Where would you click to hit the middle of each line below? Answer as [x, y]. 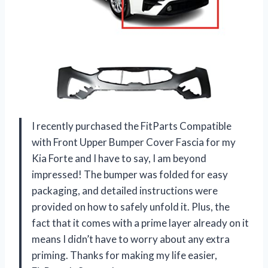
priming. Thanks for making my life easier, [124, 255]
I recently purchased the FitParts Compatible [132, 126]
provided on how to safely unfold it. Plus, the [131, 207]
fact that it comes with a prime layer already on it [140, 223]
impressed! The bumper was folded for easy [130, 175]
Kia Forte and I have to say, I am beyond [119, 159]
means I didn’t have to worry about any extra [131, 239]
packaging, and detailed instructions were [125, 191]
